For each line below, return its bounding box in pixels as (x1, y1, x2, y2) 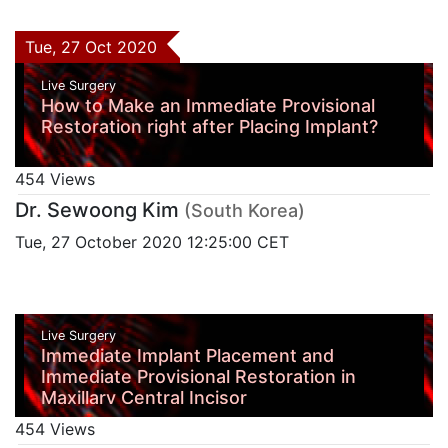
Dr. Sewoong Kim (15, 197, 179, 222)
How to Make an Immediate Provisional (40, 94, 375, 116)
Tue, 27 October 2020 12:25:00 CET (15, 231, 289, 252)
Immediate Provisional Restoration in (40, 366, 356, 388)
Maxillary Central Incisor (40, 387, 247, 409)
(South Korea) (184, 199, 305, 221)
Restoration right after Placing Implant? (40, 115, 378, 137)
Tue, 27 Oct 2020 (25, 36, 167, 57)
